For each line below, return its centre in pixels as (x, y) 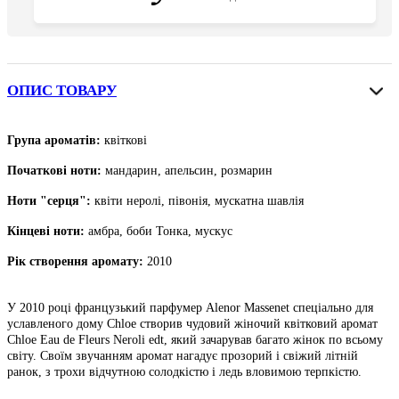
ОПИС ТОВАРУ (62, 91)
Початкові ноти (52, 171)
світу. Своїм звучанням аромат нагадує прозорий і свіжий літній (183, 356)
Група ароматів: (54, 141)
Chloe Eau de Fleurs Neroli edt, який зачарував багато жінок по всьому (195, 340)
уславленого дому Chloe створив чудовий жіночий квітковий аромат (192, 324)
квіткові (126, 141)
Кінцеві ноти (44, 232)
